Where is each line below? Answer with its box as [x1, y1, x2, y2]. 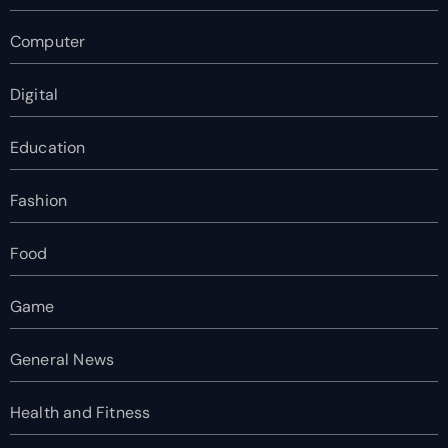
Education [9, 136, 86, 158]
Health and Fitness [9, 401, 151, 423]
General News [9, 348, 115, 370]
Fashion [9, 189, 68, 211]
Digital [9, 83, 59, 105]
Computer [9, 30, 86, 52]
